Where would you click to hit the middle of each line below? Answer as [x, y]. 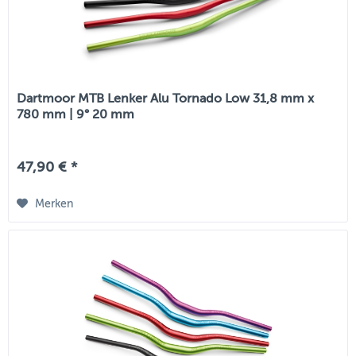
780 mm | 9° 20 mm [76, 115]
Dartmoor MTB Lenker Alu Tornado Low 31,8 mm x [166, 99]
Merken [54, 204]
